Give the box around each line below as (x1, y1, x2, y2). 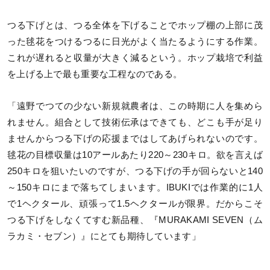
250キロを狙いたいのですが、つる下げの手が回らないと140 (7, 166, 263, 177)
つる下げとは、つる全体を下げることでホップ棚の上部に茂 (7, 20, 263, 31)
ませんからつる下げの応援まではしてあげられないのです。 (7, 134, 263, 144)
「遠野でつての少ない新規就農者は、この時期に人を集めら (7, 101, 263, 111)
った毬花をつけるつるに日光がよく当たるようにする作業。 (7, 37, 263, 47)
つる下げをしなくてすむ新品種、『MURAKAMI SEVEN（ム (7, 215, 263, 225)
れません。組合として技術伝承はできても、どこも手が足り (7, 118, 263, 128)
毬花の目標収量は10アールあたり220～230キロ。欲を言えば (7, 150, 263, 160)
